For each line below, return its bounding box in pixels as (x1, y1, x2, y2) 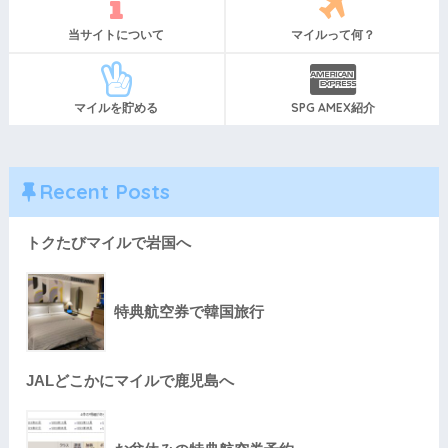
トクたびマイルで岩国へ (25, 233, 191, 251)
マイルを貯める (74, 99, 159, 115)
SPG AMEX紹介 (290, 99, 375, 115)
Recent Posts (38, 178, 170, 204)
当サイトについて (68, 26, 165, 42)
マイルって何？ (290, 26, 375, 42)
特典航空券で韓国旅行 (113, 302, 264, 320)
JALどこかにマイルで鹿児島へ (25, 371, 234, 389)
